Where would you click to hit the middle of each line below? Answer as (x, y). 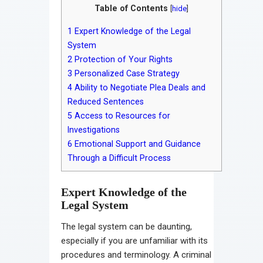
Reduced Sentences (106, 102)
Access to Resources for (121, 116)
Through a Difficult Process (119, 158)
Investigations (94, 130)
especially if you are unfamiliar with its (134, 240)
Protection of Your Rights (122, 60)
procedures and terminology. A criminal (136, 254)
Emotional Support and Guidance (136, 144)
